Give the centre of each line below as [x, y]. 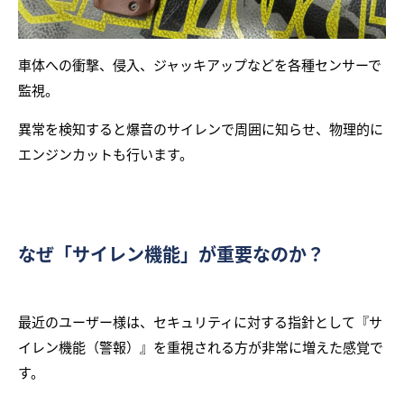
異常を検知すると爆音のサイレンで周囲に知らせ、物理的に [201, 128]
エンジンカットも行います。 [106, 153]
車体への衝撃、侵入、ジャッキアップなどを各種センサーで [200, 64]
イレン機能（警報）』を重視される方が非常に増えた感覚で [201, 346]
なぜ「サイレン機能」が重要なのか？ [171, 253]
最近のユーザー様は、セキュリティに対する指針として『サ [200, 321]
